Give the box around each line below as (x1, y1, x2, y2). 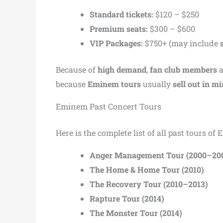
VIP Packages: (90, 37, 143, 48)
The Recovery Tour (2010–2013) (90, 178, 208, 189)
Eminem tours (88, 78, 141, 89)
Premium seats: (90, 23, 148, 34)
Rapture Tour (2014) (90, 193, 164, 204)
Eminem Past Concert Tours (56, 101, 161, 111)
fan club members (150, 64, 217, 75)
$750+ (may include (143, 37, 220, 48)
